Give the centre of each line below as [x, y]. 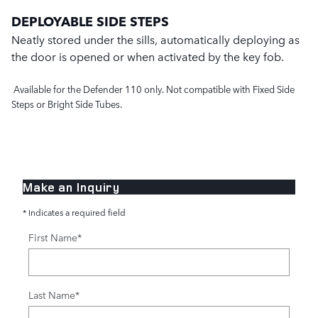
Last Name [52, 295]
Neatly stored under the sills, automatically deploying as [155, 39]
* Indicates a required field [74, 213]
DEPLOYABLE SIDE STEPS [90, 21]
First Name [53, 237]
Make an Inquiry [72, 187]
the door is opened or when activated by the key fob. [148, 56]
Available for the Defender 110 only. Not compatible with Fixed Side [153, 89]
